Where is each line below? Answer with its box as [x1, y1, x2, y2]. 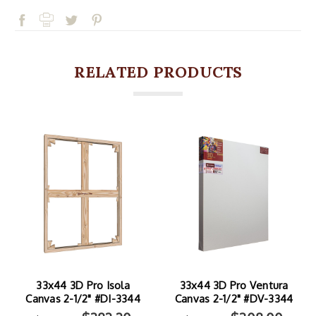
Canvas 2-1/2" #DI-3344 [25, 292, 140, 306]
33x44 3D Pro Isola [36, 279, 130, 293]
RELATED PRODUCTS [73, 62, 243, 83]
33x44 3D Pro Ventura [179, 279, 288, 293]
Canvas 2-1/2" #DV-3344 [174, 292, 293, 306]
